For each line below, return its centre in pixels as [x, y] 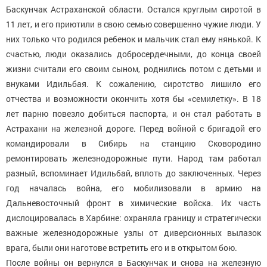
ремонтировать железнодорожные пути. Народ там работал [133, 159]
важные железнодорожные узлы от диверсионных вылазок [133, 233]
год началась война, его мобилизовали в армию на [133, 188]
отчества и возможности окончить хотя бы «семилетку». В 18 [133, 99]
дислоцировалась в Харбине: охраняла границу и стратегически [133, 218]
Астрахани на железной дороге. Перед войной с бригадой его [133, 129]
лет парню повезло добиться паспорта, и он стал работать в [133, 114]
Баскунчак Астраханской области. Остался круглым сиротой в [133, 10]
